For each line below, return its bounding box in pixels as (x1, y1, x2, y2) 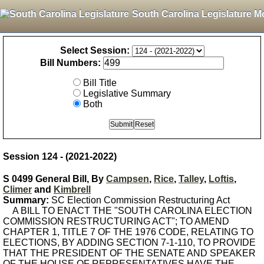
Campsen (106, 174, 149, 184)
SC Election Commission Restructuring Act (49, 195, 230, 205)
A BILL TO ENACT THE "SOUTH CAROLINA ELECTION (3, 206, 252, 216)
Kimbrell (54, 184, 91, 194)
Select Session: (60, 45, 130, 55)
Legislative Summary (83, 88, 171, 98)
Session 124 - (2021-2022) (3, 151, 117, 161)
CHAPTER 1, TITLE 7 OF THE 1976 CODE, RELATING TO (3, 227, 253, 237)
